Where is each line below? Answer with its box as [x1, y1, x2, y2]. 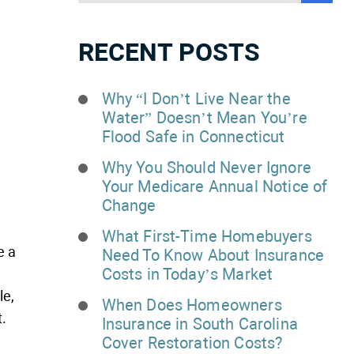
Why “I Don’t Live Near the [101, 89, 291, 108]
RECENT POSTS [77, 37, 260, 67]
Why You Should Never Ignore [101, 158, 311, 177]
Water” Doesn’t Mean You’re [101, 108, 307, 127]
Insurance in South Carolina [101, 314, 298, 333]
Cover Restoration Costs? [101, 333, 283, 352]
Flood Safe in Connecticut [101, 127, 285, 146]
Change [101, 196, 156, 215]
